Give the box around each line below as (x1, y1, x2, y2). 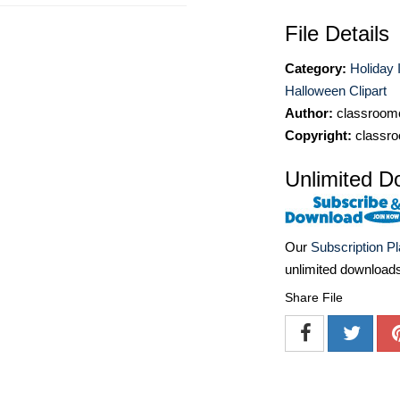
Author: (285, 105, 333, 121)
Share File (285, 290, 343, 305)
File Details (285, 21, 389, 46)
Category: (285, 61, 346, 76)
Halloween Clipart (285, 83, 387, 98)
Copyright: (285, 128, 352, 143)
